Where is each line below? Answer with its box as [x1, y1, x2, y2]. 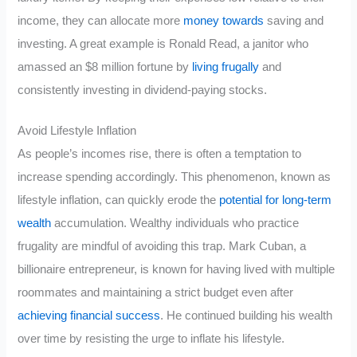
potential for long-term [219, 193, 332, 206]
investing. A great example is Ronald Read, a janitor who [18, 37, 309, 51]
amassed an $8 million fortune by [18, 61, 193, 74]
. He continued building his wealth [160, 308, 333, 322]
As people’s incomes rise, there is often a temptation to [18, 147, 302, 160]
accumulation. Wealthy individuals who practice [51, 216, 300, 229]
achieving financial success [18, 308, 161, 322]
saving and [264, 14, 324, 28]
